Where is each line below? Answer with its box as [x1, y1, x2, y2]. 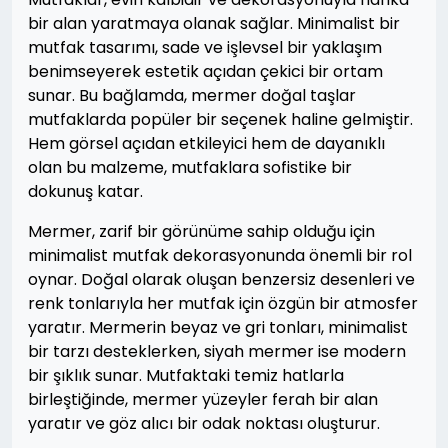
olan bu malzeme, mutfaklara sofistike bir [28, 155, 352, 179]
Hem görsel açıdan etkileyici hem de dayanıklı [28, 131, 385, 155]
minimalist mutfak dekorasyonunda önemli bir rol [28, 243, 412, 267]
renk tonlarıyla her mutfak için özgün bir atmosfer [28, 291, 418, 315]
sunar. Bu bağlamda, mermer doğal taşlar [28, 83, 356, 107]
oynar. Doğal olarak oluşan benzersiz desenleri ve [28, 267, 415, 291]
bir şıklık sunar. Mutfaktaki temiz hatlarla [28, 363, 344, 387]
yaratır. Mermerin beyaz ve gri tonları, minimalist [28, 315, 408, 339]
